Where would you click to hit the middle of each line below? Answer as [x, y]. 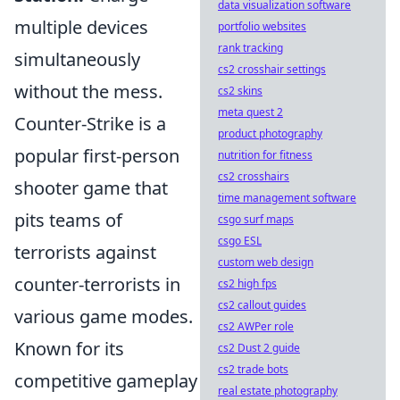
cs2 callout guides [262, 305]
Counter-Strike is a [90, 124]
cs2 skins [240, 91]
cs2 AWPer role [256, 326]
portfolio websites [262, 26]
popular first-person [97, 156]
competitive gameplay [106, 381]
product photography [270, 133]
